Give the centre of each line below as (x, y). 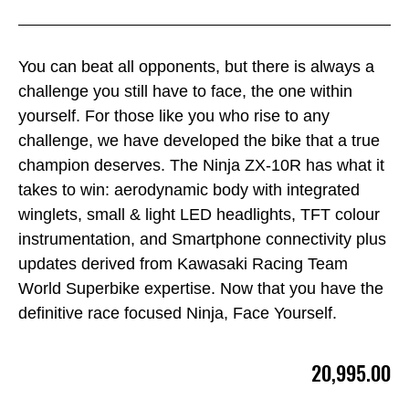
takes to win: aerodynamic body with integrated (189, 190)
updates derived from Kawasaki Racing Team (183, 264)
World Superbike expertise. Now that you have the (201, 289)
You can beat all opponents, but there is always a (196, 67)
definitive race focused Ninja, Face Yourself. (178, 314)
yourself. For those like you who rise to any (174, 116)
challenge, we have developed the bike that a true (199, 141)
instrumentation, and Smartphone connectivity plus (202, 240)
